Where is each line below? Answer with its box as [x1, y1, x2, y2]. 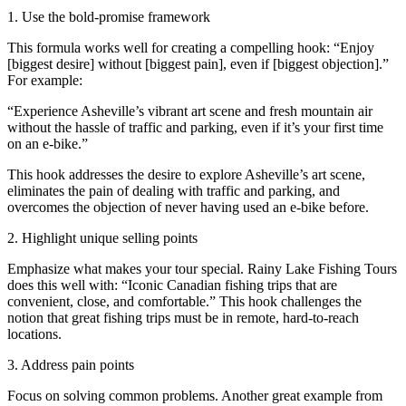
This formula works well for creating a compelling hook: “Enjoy [7, 39, 374, 55]
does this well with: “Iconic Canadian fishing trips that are [7, 276, 337, 293]
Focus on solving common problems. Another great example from [7, 387, 382, 403]
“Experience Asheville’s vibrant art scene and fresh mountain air [7, 102, 372, 119]
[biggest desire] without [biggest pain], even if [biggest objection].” [7, 55, 389, 72]
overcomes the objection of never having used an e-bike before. [7, 198, 369, 215]
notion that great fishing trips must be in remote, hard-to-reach [7, 309, 359, 325]
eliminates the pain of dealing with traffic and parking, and [7, 182, 340, 198]
